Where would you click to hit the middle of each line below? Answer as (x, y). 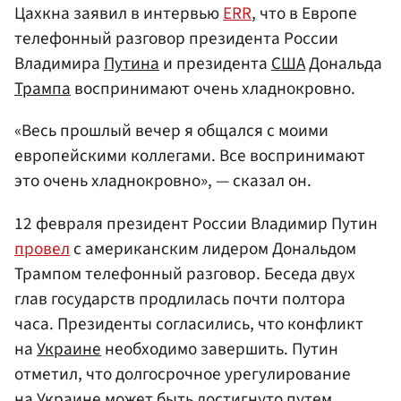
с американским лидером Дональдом (213, 248)
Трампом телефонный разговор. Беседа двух (185, 273)
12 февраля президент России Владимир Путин (196, 223)
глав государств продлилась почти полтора (180, 299)
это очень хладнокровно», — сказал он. (163, 181)
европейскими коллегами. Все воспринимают (190, 156)
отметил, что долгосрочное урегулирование (183, 374)
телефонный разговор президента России (176, 39)
